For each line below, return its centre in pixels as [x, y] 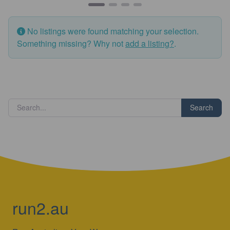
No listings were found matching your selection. [112, 31]
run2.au [41, 208]
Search [202, 108]
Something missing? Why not [71, 43]
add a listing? [150, 43]
